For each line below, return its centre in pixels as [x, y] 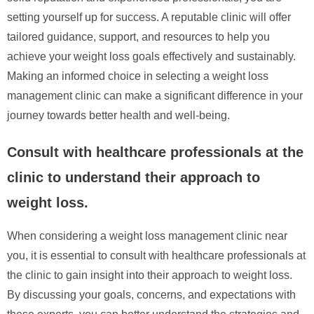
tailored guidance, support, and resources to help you [138, 36]
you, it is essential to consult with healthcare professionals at [156, 255]
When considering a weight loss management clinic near [147, 235]
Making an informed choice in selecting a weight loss [138, 76]
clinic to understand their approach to [134, 177]
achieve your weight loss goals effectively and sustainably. [151, 56]
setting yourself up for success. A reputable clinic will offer [149, 17]
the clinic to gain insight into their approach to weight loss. [150, 275]
